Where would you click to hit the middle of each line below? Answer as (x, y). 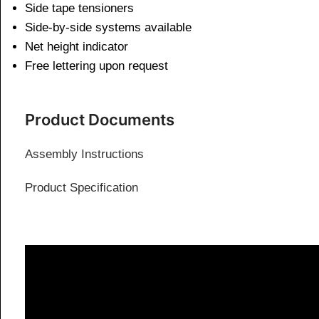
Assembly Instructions (84, 155)
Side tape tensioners (79, 9)
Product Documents (100, 120)
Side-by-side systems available (108, 28)
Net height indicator (77, 47)
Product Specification (82, 188)
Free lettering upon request (96, 66)
